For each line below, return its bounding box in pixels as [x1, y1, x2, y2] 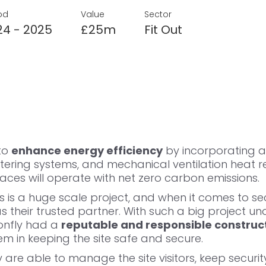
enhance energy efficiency [11, 143, 163, 159]
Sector [144, 8, 172, 21]
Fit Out [144, 21, 182, 39]
